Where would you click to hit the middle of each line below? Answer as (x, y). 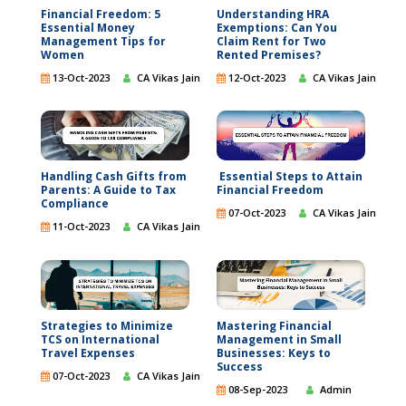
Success (240, 366)
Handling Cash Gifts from (114, 177)
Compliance (75, 204)
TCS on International (100, 339)
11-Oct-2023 (80, 227)
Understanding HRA (273, 14)
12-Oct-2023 (256, 77)
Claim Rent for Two (271, 41)
